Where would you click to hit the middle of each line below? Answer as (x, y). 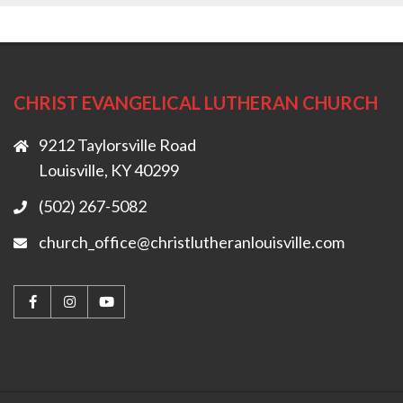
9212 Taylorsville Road (117, 145)
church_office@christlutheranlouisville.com (192, 242)
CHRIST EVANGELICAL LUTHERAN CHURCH (196, 103)
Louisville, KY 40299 (109, 170)
